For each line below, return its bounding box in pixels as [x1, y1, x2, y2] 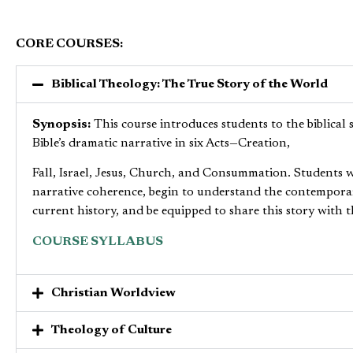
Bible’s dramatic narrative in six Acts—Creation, [32, 136, 290, 150]
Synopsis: [32, 117, 91, 131]
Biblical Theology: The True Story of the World [51, 77, 328, 91]
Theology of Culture [51, 323, 172, 336]
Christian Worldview [51, 286, 176, 299]
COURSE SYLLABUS [32, 235, 163, 248]
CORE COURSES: [16, 38, 123, 51]
